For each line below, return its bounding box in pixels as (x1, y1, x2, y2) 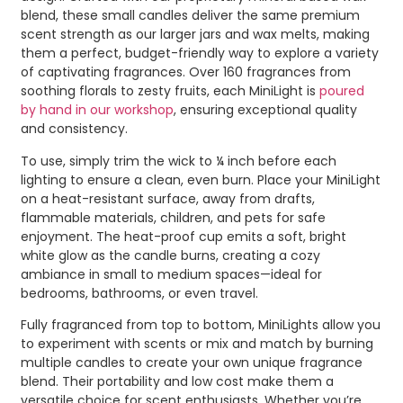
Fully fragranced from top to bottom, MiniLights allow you (21, 316, 381, 335)
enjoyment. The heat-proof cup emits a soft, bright (21, 227, 346, 246)
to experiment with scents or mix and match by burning (21, 335, 373, 354)
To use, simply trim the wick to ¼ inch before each (21, 151, 336, 170)
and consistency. (21, 120, 128, 139)
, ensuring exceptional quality (174, 101, 357, 120)
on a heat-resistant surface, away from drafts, (21, 189, 315, 208)
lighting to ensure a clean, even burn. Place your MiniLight (21, 170, 381, 189)
